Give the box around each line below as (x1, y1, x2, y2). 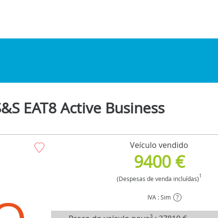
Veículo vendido (130, 139, 189, 150)
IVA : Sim (147, 193, 171, 201)
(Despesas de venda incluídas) (116, 174, 199, 182)
